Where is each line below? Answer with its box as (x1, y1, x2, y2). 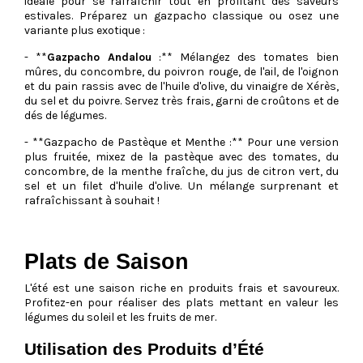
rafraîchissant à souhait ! (24, 193, 160, 207)
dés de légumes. (24, 108, 106, 122)
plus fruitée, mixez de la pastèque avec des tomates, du (24, 149, 339, 164)
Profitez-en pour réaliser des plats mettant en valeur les (24, 295, 339, 310)
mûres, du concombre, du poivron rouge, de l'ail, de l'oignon (24, 64, 339, 79)
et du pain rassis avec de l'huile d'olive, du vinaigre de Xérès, (24, 79, 339, 93)
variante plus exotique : (24, 23, 145, 37)
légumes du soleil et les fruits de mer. (24, 310, 216, 324)
